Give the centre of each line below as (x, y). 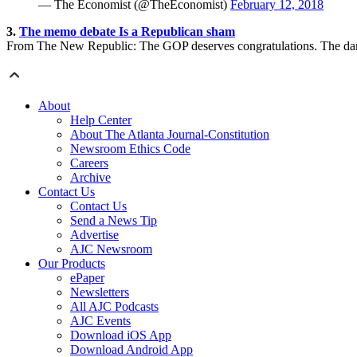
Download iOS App (121, 335)
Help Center (101, 120)
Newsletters (100, 292)
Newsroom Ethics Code (130, 149)
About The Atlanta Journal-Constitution (170, 135)
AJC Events (100, 321)
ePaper (87, 278)
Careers (89, 163)
